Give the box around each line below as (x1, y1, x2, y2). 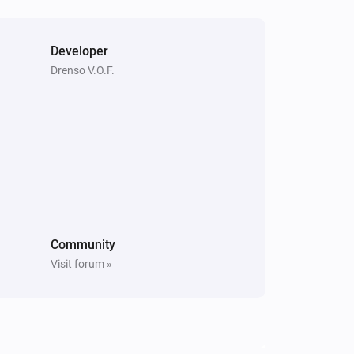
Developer (51, 43, 108, 58)
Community (51, 236, 115, 252)
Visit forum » (51, 257, 112, 270)
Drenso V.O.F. (51, 63, 115, 77)
